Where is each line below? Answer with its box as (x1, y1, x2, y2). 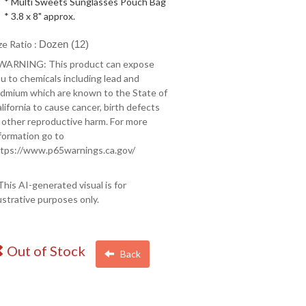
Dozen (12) (39, 39, 89, 50)
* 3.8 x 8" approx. (4, 10, 75, 22)
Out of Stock (4, 242, 85, 260)
